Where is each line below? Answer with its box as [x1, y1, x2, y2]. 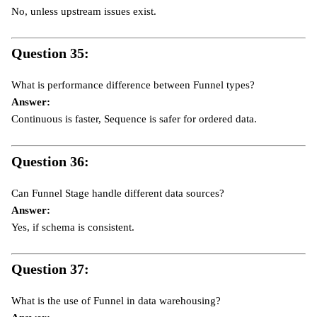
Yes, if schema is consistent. [11, 221, 134, 233]
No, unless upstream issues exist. [11, 5, 156, 17]
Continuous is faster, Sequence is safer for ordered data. [11, 113, 257, 125]
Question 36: [11, 153, 89, 169]
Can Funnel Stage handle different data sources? [11, 187, 224, 199]
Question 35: [11, 45, 89, 62]
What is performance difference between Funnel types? [11, 79, 255, 91]
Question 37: [11, 261, 89, 277]
